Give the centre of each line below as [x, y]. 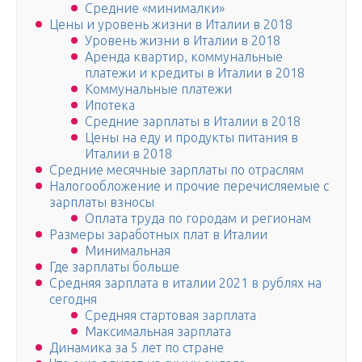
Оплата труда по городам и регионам [198, 219]
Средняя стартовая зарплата [170, 316]
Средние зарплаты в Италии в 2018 [193, 122]
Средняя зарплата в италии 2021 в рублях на [185, 283]
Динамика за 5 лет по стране [137, 348]
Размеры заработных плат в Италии [158, 235]
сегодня [73, 299]
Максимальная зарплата [158, 332]
